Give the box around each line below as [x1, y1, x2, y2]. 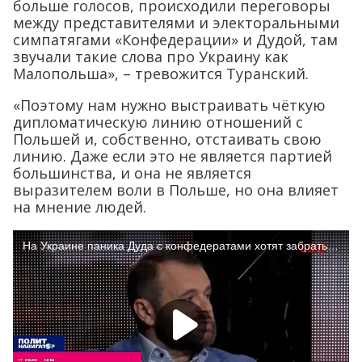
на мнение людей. [13, 196, 146, 217]
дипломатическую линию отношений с [13, 112, 303, 132]
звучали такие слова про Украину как [13, 46, 288, 66]
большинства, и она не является [13, 162, 251, 183]
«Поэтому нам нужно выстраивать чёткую [13, 95, 326, 115]
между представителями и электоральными [13, 12, 339, 32]
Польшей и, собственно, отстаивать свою [13, 128, 322, 149]
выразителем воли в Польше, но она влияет [13, 179, 339, 200]
